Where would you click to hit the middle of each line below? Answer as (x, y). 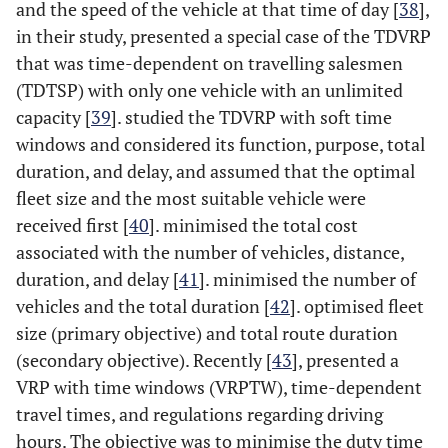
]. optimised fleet (357, 306)
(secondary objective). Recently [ (144, 360)
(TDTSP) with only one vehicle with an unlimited (209, 90)
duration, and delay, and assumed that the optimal (215, 171)
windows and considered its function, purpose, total (220, 144)
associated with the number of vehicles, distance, (210, 252)
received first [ (72, 225)
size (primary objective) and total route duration (207, 333)
